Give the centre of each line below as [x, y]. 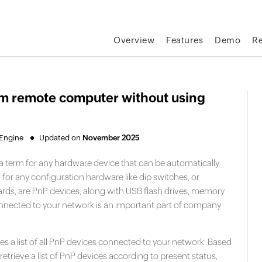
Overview [134, 40]
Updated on [61, 138]
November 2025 [111, 138]
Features [185, 40]
